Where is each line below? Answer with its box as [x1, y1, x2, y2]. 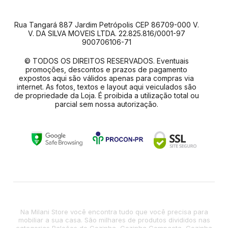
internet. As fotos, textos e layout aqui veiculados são [16, 82, 196, 92]
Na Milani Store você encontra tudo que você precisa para [20, 208, 208, 216]
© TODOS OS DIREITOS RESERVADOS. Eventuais [24, 56, 189, 66]
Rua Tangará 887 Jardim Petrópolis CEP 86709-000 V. [14, 20, 199, 30]
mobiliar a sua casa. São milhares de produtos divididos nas [18, 216, 210, 224]
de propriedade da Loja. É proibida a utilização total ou [14, 91, 199, 100]
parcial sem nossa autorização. [54, 100, 158, 109]
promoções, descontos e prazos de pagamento [25, 65, 187, 74]
